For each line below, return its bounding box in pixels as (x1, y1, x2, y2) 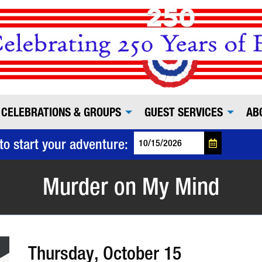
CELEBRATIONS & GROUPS (1, 105, 121, 119)
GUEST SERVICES (144, 105, 223, 119)
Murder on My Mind (43, 173, 219, 201)
